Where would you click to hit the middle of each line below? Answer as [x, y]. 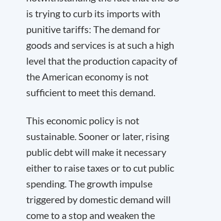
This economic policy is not [83, 120]
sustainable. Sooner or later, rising [98, 136]
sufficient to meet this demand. [91, 92]
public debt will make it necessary [96, 152]
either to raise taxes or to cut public [100, 168]
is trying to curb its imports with [93, 13]
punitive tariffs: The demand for [93, 29]
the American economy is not [87, 76]
